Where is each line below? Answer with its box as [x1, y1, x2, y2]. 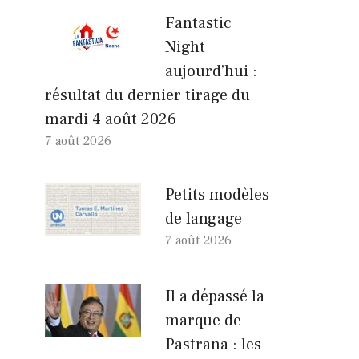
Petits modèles [165, 184, 269, 205]
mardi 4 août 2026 [45, 108, 176, 130]
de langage [165, 208, 242, 229]
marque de [165, 309, 241, 331]
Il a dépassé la [165, 285, 264, 307]
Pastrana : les [165, 333, 261, 355]
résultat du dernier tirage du [45, 84, 250, 106]
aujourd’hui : [165, 60, 257, 82]
